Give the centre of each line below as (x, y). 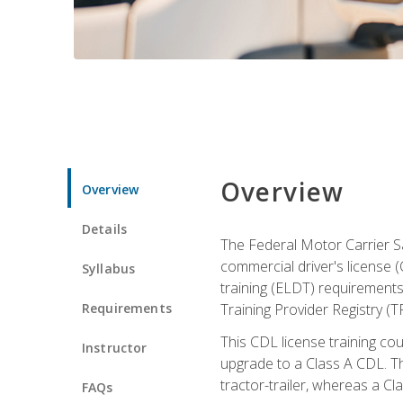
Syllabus (109, 268)
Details (105, 228)
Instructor (115, 347)
